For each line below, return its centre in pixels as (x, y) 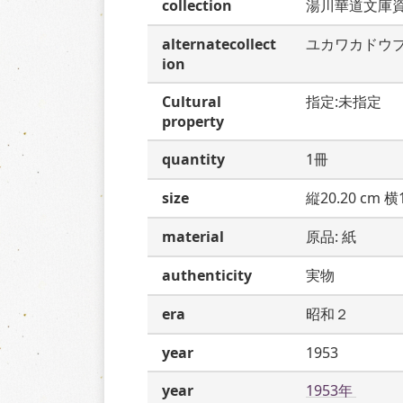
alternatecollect (219, 44)
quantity (193, 159)
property (193, 121)
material (193, 237)
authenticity (207, 275)
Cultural (192, 102)
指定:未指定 (344, 102)
